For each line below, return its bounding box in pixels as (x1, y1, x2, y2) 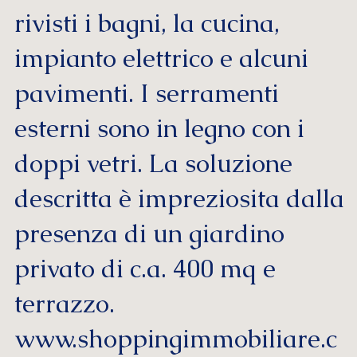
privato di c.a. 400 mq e (14, 253, 276, 285)
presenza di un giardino (14, 218, 284, 250)
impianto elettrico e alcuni (14, 42, 308, 75)
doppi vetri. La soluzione (14, 147, 292, 180)
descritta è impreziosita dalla (14, 182, 344, 215)
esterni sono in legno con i (14, 112, 304, 145)
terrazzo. (14, 288, 115, 320)
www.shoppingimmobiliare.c (14, 323, 337, 355)
